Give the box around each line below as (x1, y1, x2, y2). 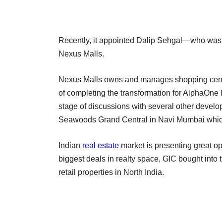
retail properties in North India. (58, 167, 164, 176)
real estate (82, 141, 119, 150)
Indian (58, 141, 82, 150)
